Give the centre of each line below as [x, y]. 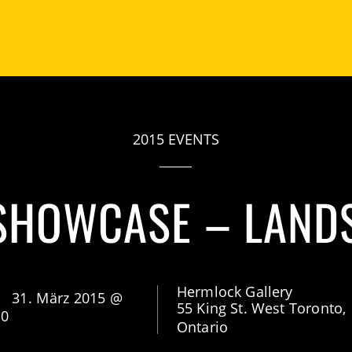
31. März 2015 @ [68, 298]
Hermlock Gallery [235, 292]
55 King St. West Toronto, [261, 308]
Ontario [202, 327]
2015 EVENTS [176, 139]
